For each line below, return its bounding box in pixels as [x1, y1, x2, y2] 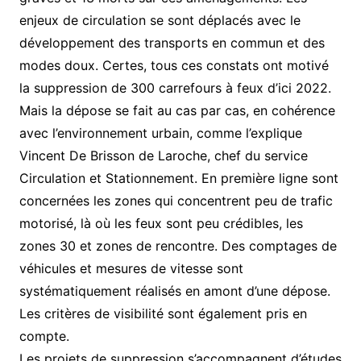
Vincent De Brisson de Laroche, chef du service [19, 147, 308, 164]
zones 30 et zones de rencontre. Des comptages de [19, 238, 337, 255]
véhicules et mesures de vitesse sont [19, 260, 243, 277]
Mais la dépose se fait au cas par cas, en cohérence [19, 102, 335, 119]
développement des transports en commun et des [19, 35, 325, 52]
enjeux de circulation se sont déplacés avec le [19, 12, 301, 29]
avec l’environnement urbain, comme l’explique [19, 125, 302, 142]
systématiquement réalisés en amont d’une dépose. [19, 283, 330, 300]
